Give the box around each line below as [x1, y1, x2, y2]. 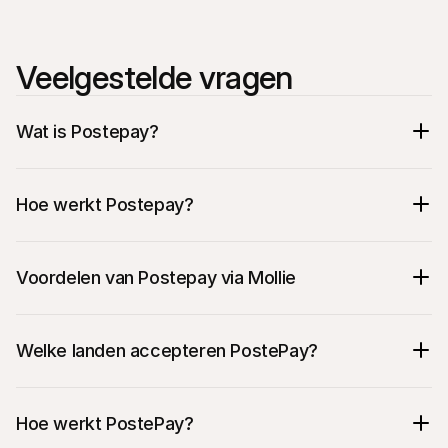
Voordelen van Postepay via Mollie [16, 266, 296, 288]
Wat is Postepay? [16, 120, 159, 142]
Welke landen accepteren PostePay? [16, 339, 318, 361]
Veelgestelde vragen [16, 58, 293, 97]
